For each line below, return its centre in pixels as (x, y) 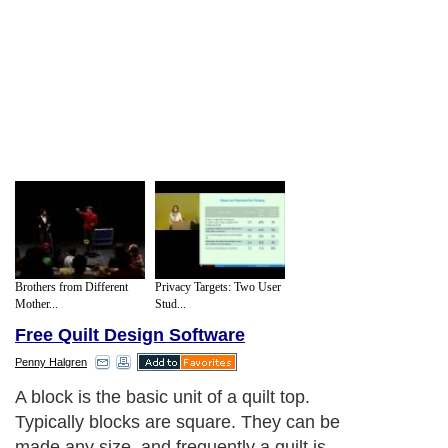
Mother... (36, 303)
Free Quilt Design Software (130, 335)
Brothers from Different (71, 286)
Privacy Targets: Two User (218, 286)
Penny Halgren (51, 362)
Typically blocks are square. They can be (177, 422)
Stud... (170, 303)
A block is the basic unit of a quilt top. (162, 397)
